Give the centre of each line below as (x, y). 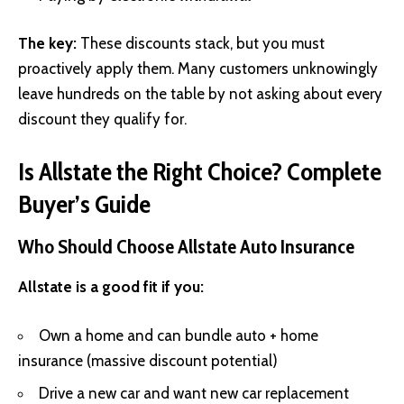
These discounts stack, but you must (201, 44)
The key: (47, 44)
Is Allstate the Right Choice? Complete (200, 171)
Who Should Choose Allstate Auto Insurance (186, 246)
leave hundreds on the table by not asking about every (200, 94)
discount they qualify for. (102, 119)
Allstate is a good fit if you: (111, 287)
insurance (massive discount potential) (148, 360)
